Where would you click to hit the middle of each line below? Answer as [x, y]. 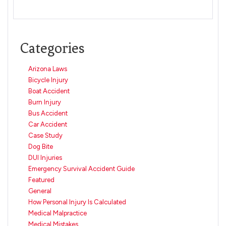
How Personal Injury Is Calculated [77, 202]
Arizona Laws [48, 69]
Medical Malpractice [58, 213]
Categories [52, 48]
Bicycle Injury [48, 80]
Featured [41, 180]
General [40, 191]
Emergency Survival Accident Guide [81, 169]
